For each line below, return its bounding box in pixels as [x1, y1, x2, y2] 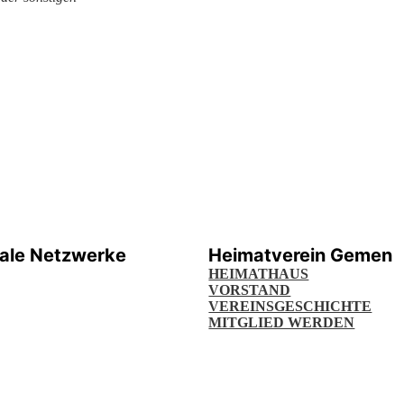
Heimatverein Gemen [208, 244, 393, 266]
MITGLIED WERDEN [208, 315, 355, 330]
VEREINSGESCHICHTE [208, 298, 372, 314]
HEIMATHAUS [208, 266, 309, 281]
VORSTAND [208, 282, 291, 298]
